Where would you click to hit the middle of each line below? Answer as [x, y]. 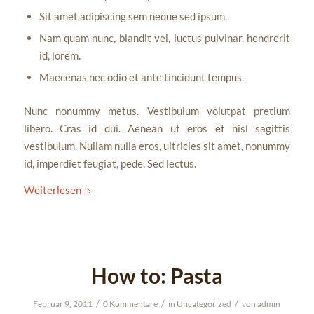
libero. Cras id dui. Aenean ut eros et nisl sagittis [157, 129]
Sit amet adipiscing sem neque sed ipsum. [133, 16]
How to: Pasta [157, 276]
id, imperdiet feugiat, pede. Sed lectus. [110, 164]
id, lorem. [60, 56]
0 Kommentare [131, 304]
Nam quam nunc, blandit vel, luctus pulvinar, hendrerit [165, 38]
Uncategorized [204, 304]
